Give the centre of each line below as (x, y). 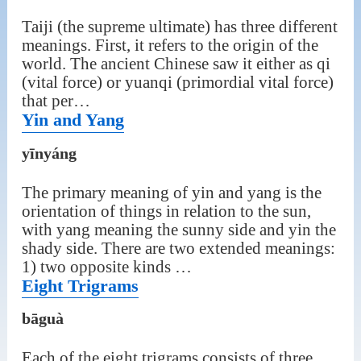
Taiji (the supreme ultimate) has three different (179, 27)
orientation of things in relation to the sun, (166, 211)
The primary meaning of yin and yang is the (171, 192)
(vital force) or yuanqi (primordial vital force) (177, 83)
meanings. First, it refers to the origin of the (170, 46)
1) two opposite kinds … (106, 266)
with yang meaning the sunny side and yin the (178, 229)
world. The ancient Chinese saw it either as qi (176, 64)
